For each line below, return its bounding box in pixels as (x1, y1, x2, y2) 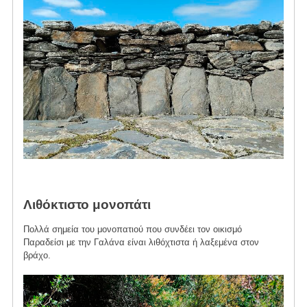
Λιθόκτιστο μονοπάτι (23, 197, 151, 212)
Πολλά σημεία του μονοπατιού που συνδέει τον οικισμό (23, 224, 242, 235)
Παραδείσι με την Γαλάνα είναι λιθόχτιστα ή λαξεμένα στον (23, 237, 259, 248)
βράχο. (23, 250, 51, 261)
